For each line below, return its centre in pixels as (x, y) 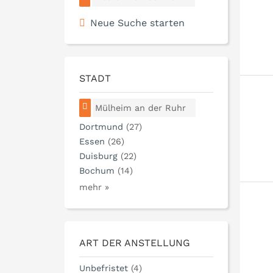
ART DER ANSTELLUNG (135, 243)
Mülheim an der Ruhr (141, 108)
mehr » (94, 187)
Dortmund (101, 127)
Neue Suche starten (137, 23)
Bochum (97, 171)
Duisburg (98, 156)
